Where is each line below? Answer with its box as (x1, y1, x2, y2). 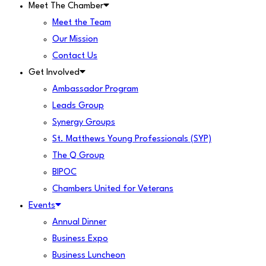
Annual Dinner (52, 218, 106, 227)
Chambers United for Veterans (52, 185, 173, 194)
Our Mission (52, 35, 98, 44)
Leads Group (52, 102, 104, 110)
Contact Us (52, 52, 97, 61)
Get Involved (28, 68, 80, 77)
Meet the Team (52, 18, 111, 27)
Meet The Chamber (28, 2, 103, 11)
